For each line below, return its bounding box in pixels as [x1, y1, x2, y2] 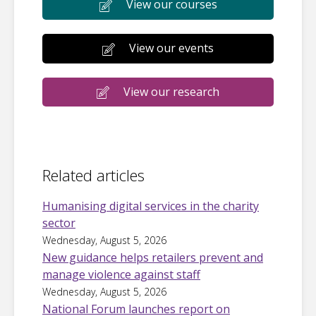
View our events [129, 39, 214, 56]
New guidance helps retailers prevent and [42, 250, 263, 266]
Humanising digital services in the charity [42, 198, 259, 214]
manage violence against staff [42, 267, 200, 283]
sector [42, 215, 75, 231]
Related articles [42, 164, 145, 186]
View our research [123, 83, 219, 99]
